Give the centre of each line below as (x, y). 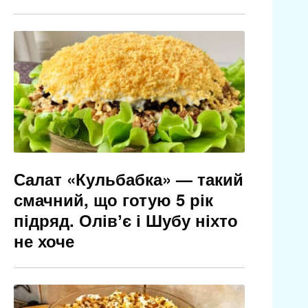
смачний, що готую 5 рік (113, 200)
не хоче (44, 241)
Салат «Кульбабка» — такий (128, 179)
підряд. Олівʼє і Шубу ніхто (125, 220)
